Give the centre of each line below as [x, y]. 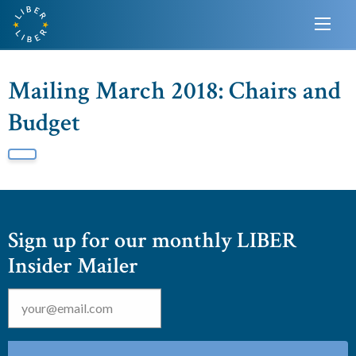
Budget [44, 122]
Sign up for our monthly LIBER [153, 240]
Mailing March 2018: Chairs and [174, 91]
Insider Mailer [73, 265]
